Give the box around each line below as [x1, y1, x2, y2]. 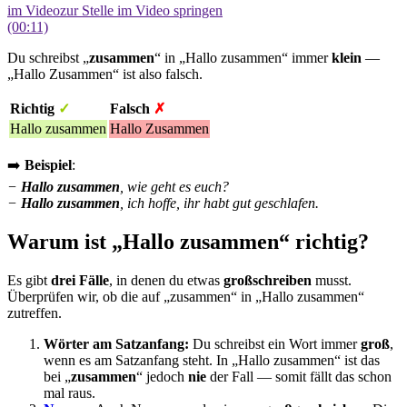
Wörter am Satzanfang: [44, 335, 189, 352]
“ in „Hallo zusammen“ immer [154, 49, 332, 65]
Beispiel [25, 156, 72, 173]
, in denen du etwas [109, 272, 223, 288]
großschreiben [223, 272, 312, 288]
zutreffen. [7, 304, 62, 321]
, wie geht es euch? [120, 178, 229, 194]
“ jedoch [136, 368, 188, 384]
